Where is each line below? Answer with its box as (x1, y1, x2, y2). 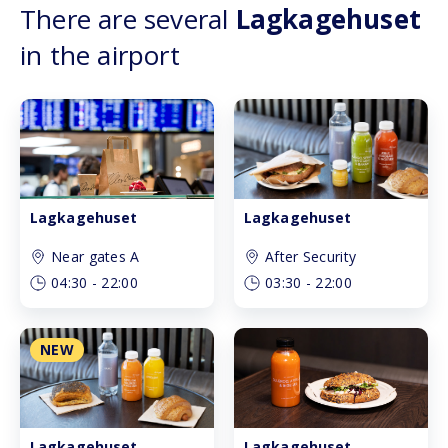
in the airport (20, 37, 180, 74)
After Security (265, 247, 357, 267)
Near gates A (51, 247, 140, 267)
